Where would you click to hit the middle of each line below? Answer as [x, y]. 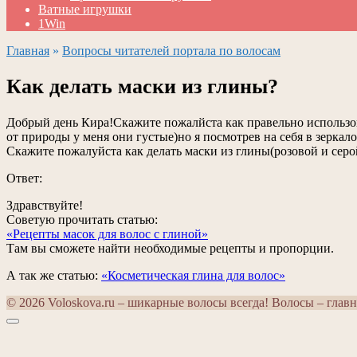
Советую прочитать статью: [82, 220]
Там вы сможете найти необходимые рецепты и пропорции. [170, 249]
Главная [28, 51]
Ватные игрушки [85, 9]
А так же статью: [54, 276]
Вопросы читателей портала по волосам [171, 51]
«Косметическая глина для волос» [193, 276]
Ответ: [24, 178]
